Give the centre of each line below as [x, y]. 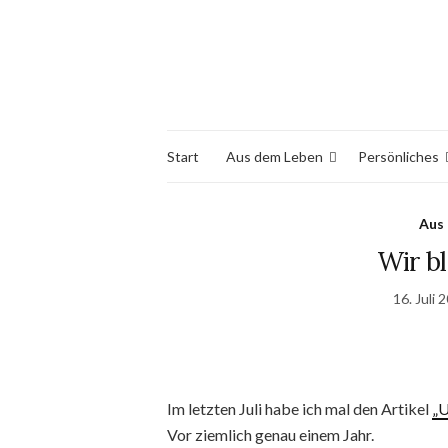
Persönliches [398, 156]
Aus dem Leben [274, 156]
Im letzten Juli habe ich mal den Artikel [299, 408]
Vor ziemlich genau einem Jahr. [270, 434]
